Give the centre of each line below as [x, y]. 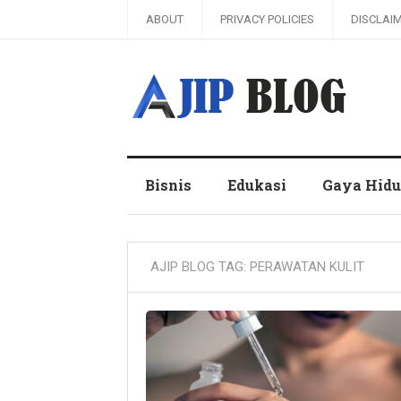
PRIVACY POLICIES [267, 19]
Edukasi [257, 185]
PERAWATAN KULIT [307, 267]
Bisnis [168, 185]
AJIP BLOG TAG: [200, 267]
